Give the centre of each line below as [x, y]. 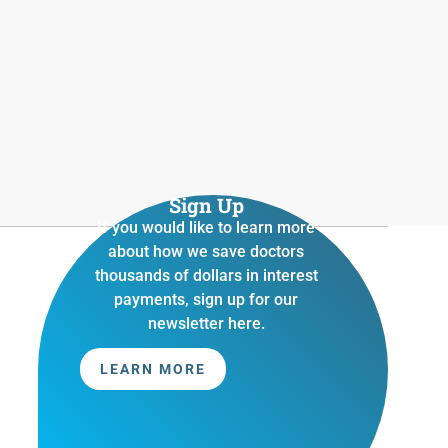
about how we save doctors [206, 251]
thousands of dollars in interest [206, 275]
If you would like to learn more [206, 227]
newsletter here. [206, 323]
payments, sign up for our [206, 299]
